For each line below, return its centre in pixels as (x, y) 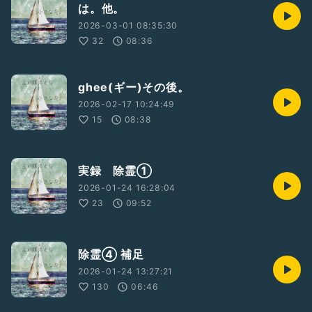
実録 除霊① (115, 171)
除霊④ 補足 (111, 254)
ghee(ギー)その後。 (134, 87)
